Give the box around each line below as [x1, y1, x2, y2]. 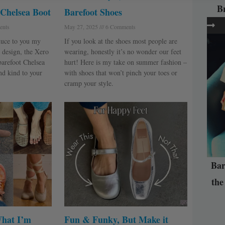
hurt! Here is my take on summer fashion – [64, 57, 187, 67]
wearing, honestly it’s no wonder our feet [64, 46, 181, 56]
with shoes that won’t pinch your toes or [64, 67, 177, 77]
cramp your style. [64, 78, 114, 88]
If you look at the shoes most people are [64, 36, 177, 46]
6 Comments [103, 22, 136, 31]
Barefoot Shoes [64, 5, 122, 19]
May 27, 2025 [64, 22, 99, 31]
